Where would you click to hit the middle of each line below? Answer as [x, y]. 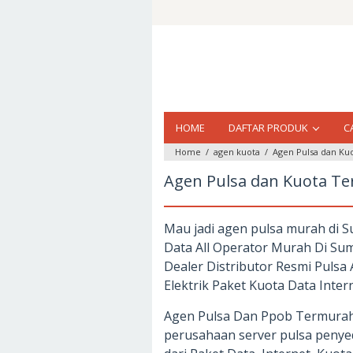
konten [173, 47]
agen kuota [237, 152]
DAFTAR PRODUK [268, 128]
